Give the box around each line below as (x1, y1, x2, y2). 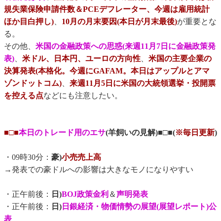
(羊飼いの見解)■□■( (106, 128, 175, 137)
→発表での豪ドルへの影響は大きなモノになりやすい (4, 165, 193, 174)
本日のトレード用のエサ (19, 128, 106, 137)
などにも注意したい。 (43, 91, 122, 100)
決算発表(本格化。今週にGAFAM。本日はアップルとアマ (4, 67, 210, 75)
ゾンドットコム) (4, 79, 62, 88)
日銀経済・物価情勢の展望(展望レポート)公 (62, 202, 217, 211)
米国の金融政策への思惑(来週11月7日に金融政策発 (36, 42, 216, 51)
